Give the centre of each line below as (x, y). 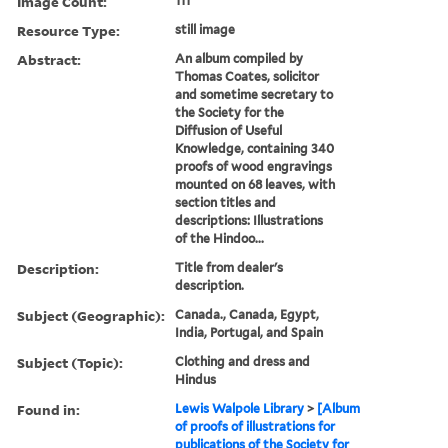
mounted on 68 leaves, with (255, 184)
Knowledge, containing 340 (255, 148)
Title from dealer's (229, 267)
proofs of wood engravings (254, 166)
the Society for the (230, 112)
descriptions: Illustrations (249, 220)
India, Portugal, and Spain (249, 332)
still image (205, 29)
